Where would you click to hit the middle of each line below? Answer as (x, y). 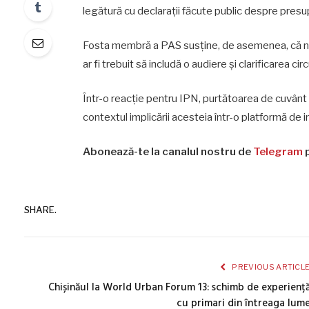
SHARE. (40, 210)
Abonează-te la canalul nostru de (168, 151)
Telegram (278, 151)
